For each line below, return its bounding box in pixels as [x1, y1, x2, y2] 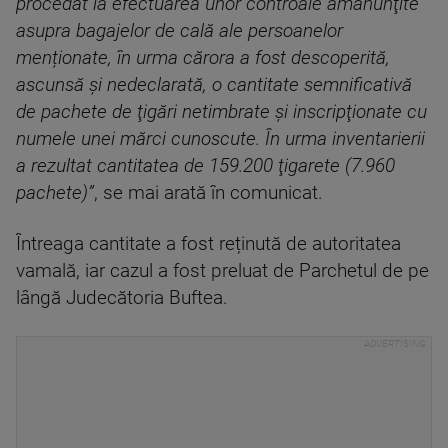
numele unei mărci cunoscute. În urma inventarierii [16, 128, 425, 150]
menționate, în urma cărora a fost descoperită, [16, 47, 390, 69]
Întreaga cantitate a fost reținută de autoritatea [16, 233, 401, 255]
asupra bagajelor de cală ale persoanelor [16, 20, 343, 42]
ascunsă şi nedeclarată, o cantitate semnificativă [16, 74, 412, 96]
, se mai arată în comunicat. [94, 182, 323, 204]
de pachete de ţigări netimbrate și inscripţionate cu [16, 101, 427, 123]
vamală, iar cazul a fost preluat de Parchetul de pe [16, 260, 429, 282]
